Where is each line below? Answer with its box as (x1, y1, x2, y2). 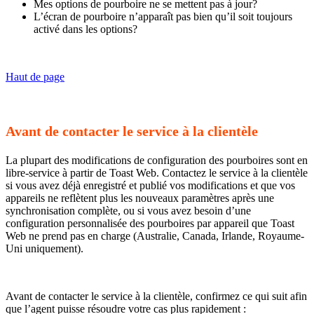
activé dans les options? (34, 22, 137, 35)
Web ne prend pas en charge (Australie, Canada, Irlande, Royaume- (6, 229, 304, 242)
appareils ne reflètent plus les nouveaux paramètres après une (6, 191, 274, 204)
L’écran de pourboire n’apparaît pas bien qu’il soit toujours (34, 10, 292, 22)
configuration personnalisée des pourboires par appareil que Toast (6, 217, 294, 229)
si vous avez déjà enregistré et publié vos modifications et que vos (6, 179, 295, 191)
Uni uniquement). (6, 242, 83, 254)
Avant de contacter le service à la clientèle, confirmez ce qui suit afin (6, 289, 307, 302)
